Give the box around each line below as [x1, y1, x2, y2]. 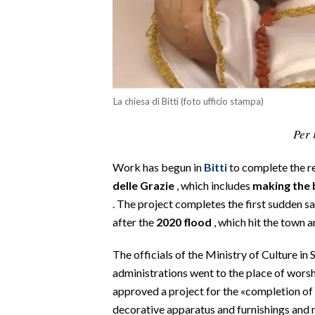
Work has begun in [112, 160, 204, 174]
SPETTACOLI [14, 205, 70, 216]
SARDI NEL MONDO [14, 272, 101, 283]
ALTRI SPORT [14, 137, 71, 148]
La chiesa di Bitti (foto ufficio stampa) [113, 95, 264, 107]
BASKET [14, 53, 48, 64]
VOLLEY [14, 74, 47, 85]
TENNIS [14, 116, 46, 127]
